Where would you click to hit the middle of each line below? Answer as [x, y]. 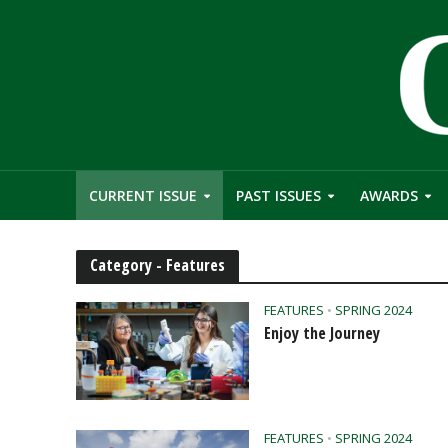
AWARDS [388, 195]
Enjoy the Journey [322, 333]
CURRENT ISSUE [142, 195]
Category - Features [157, 265]
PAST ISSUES [278, 195]
